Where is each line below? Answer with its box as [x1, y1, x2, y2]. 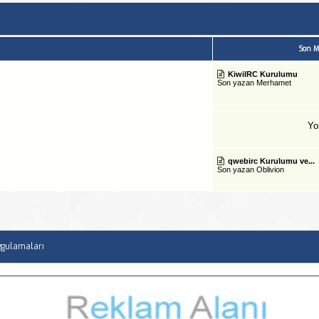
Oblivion [256, 164, 284, 174]
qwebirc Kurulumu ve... [227, 156, 315, 165]
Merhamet [256, 78, 291, 87]
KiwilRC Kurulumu [227, 69, 298, 78]
